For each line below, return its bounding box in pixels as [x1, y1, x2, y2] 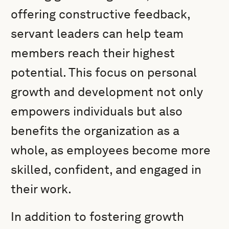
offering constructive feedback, [11, 7, 191, 21]
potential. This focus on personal [11, 65, 197, 80]
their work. [11, 181, 72, 196]
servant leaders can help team [11, 26, 184, 41]
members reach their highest [11, 45, 175, 60]
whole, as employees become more [11, 143, 211, 157]
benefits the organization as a [11, 123, 180, 138]
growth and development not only [11, 84, 203, 99]
